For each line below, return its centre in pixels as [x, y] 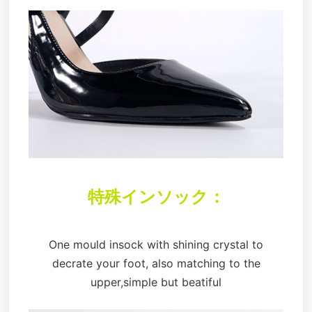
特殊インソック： [156, 195]
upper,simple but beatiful [156, 282]
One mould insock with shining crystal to [156, 245]
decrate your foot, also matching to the [156, 264]
